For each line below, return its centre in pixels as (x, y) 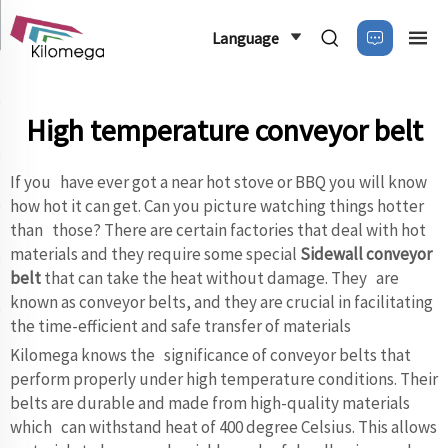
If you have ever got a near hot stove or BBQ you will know (218, 182)
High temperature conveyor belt (224, 130)
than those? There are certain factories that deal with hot (222, 230)
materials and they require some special (155, 254)
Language (245, 37)
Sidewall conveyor (366, 254)
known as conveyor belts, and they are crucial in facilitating (221, 302)
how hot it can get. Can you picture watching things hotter (217, 206)
